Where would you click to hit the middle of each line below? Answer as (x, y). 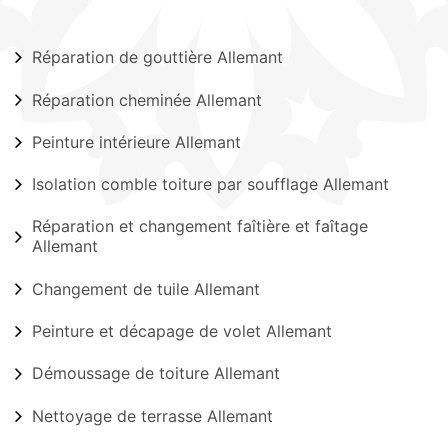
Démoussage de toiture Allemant (156, 373)
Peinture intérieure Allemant (136, 141)
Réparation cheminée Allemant (147, 99)
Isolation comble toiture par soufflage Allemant (210, 184)
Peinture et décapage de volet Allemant (182, 330)
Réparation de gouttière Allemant (157, 57)
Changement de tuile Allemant (146, 288)
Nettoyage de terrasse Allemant (152, 415)
